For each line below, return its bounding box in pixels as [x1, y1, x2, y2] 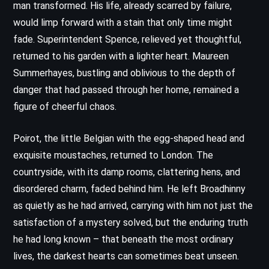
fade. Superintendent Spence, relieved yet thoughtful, [13, 33, 241, 45]
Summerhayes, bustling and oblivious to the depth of [13, 67, 235, 79]
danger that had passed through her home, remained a [13, 83, 239, 95]
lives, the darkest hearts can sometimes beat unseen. [13, 250, 239, 262]
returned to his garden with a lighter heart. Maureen [13, 50, 229, 62]
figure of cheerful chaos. [13, 100, 116, 112]
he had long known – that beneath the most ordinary [13, 233, 234, 245]
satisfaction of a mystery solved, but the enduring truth [13, 216, 248, 228]
